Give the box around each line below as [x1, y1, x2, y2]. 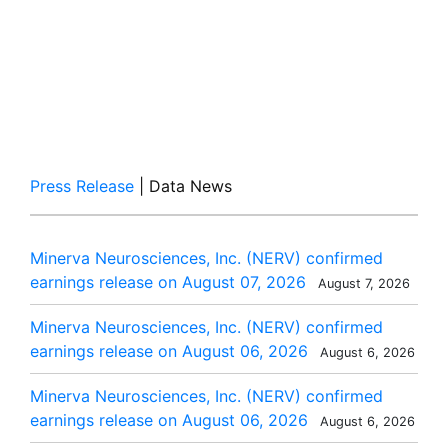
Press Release [30, 176, 134, 196]
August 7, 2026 [314, 276, 410, 291]
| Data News [134, 176, 232, 196]
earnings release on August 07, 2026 [30, 272, 306, 292]
